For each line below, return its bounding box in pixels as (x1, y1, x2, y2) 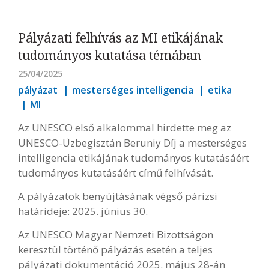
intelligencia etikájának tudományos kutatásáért (18, 151, 249, 165)
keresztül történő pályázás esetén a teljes (18, 243, 213, 256)
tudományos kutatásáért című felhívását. (18, 166, 216, 180)
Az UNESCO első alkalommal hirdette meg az (18, 121, 231, 134)
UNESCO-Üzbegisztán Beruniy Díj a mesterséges (18, 136, 247, 150)
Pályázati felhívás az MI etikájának (18, 29, 223, 46)
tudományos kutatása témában (18, 47, 201, 64)
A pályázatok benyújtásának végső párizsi (18, 189, 217, 203)
